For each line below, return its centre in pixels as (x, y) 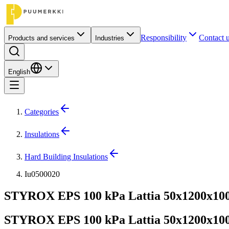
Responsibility (164, 38)
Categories (42, 112)
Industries (110, 38)
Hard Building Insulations (66, 157)
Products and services (41, 38)
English (19, 72)
